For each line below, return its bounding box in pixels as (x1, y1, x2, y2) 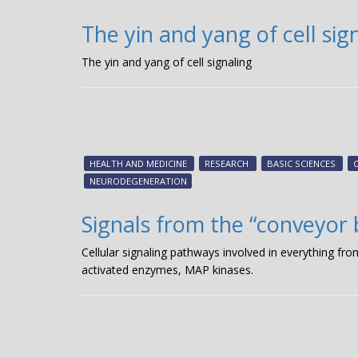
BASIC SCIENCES (266, 157, 336, 169)
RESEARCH (205, 157, 249, 169)
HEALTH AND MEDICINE (89, 157, 187, 169)
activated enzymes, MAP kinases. (82, 262, 253, 278)
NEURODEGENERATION (89, 174, 187, 187)
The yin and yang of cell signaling (82, 54, 252, 70)
